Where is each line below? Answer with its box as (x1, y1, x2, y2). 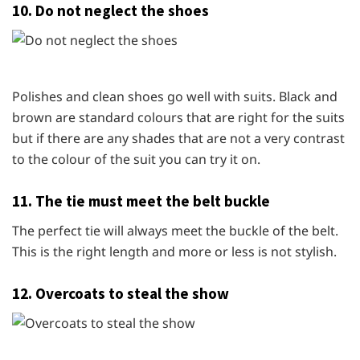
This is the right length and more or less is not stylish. (12, 242, 337, 260)
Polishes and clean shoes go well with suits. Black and (12, 87, 337, 105)
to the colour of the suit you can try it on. (12, 149, 260, 168)
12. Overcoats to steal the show (12, 284, 229, 304)
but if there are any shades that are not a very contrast (12, 129, 345, 147)
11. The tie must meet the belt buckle (12, 191, 270, 211)
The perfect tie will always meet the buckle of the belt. (12, 221, 338, 239)
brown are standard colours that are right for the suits (12, 108, 345, 126)
